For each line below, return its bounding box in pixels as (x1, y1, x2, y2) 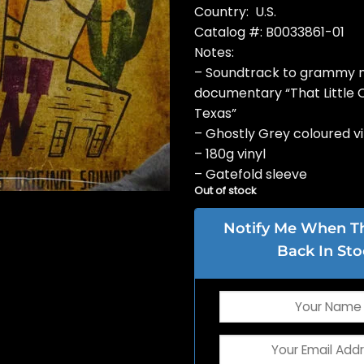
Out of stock (194, 183, 256, 197)
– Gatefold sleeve (194, 164, 307, 184)
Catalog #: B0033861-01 (194, 22, 344, 41)
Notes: (194, 42, 234, 62)
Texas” (194, 103, 236, 123)
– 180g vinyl (194, 144, 266, 163)
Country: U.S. (194, 2, 276, 21)
